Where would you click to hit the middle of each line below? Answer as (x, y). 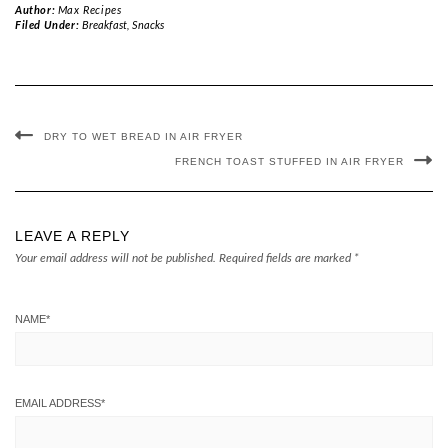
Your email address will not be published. (115, 258)
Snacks (147, 25)
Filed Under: (48, 25)
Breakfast (104, 25)
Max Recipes (89, 10)
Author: (36, 10)
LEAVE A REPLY (72, 236)
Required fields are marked (286, 258)
